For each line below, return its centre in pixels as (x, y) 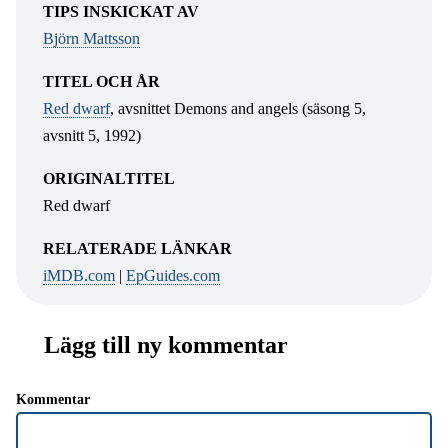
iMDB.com (79, 275)
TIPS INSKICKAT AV (121, 11)
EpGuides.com (173, 275)
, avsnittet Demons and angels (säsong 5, (238, 108)
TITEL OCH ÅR (102, 81)
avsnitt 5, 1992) (92, 135)
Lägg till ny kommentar (166, 344)
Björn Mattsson (92, 38)
